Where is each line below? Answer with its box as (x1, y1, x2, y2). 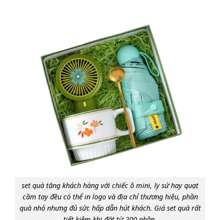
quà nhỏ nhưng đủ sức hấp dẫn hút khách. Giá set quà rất (19, 203, 201, 213)
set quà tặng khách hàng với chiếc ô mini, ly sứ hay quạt (22, 181, 198, 191)
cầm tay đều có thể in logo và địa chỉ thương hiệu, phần (22, 192, 198, 202)
